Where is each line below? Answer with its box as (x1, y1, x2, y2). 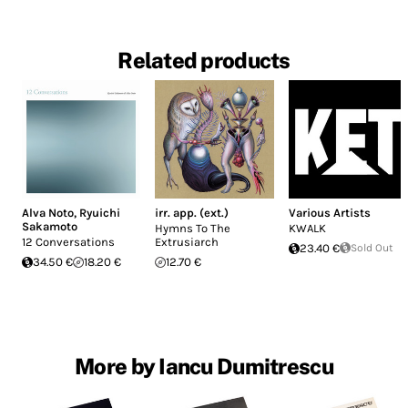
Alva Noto (22, 206, 74, 220)
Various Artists (288, 206, 371, 220)
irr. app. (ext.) (155, 206, 229, 220)
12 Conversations (22, 235, 115, 250)
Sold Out (350, 241, 393, 255)
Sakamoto (22, 219, 77, 234)
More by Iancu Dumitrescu (75, 353, 333, 380)
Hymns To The (155, 221, 231, 236)
